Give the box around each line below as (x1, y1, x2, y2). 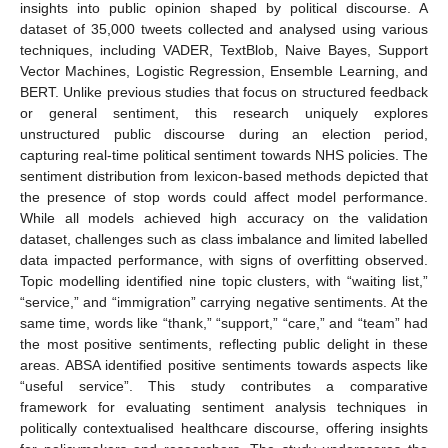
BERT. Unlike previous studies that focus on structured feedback (20, 83, 428, 100)
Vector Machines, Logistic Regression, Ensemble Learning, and (20, 62, 428, 79)
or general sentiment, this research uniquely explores (20, 104, 428, 121)
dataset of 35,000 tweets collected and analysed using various (20, 20, 428, 37)
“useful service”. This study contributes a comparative (20, 377, 428, 394)
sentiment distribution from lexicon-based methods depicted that (20, 167, 428, 184)
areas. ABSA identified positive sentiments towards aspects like (20, 356, 428, 373)
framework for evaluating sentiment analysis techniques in (20, 398, 428, 415)
